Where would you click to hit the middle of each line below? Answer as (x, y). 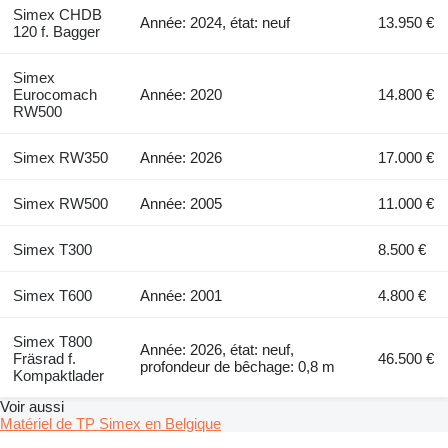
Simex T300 (52, 250)
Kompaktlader (58, 376)
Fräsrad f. (44, 359)
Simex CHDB (57, 15)
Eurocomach (54, 95)
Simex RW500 (60, 204)
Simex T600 (52, 296)
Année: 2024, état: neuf (215, 23)
